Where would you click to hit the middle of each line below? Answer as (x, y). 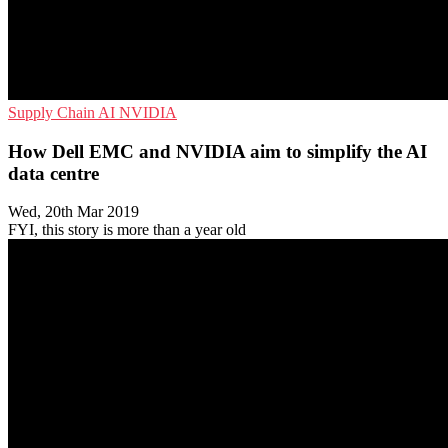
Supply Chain (53, 112)
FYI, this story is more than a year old (127, 230)
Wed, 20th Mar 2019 (73, 212)
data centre (53, 173)
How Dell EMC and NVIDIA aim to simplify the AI (217, 151)
